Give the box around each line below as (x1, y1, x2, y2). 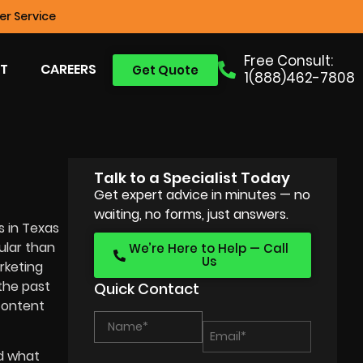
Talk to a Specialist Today (94, 168, 291, 188)
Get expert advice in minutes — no (94, 186, 311, 204)
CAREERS (40, 60, 96, 79)
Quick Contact (94, 279, 200, 299)
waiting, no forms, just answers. (94, 205, 289, 224)
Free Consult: (244, 51, 333, 70)
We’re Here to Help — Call (129, 240, 289, 257)
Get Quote (131, 61, 199, 79)
